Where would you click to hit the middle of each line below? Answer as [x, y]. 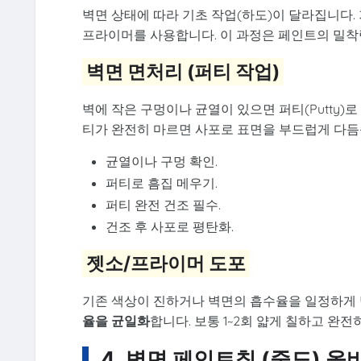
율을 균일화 [116, 320]
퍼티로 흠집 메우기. [162, 183]
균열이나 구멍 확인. [162, 161]
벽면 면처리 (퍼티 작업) [183, 72]
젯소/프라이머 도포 [166, 263]
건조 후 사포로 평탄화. [170, 226]
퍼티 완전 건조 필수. [164, 204]
